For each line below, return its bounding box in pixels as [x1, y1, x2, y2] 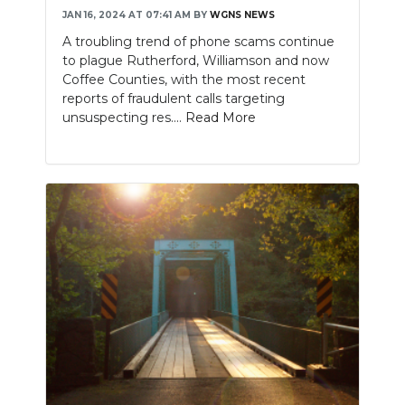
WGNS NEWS [210, 9, 275, 22]
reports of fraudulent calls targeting [62, 90, 285, 108]
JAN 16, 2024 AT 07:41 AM [62, 9, 191, 22]
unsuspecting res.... [62, 109, 185, 127]
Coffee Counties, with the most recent [62, 71, 306, 89]
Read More [185, 109, 256, 127]
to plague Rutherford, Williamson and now [62, 52, 329, 70]
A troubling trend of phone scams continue [62, 33, 334, 51]
